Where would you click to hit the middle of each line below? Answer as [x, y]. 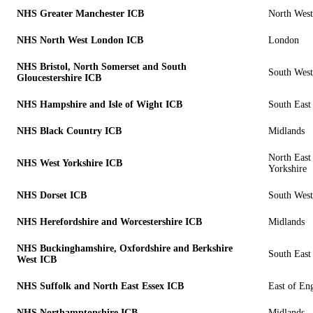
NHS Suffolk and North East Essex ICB [100, 286]
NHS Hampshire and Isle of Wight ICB [100, 104]
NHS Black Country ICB [69, 131]
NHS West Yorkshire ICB [70, 163]
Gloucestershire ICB [59, 78]
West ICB [37, 259]
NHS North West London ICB [80, 40]
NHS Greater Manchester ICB [80, 13]
